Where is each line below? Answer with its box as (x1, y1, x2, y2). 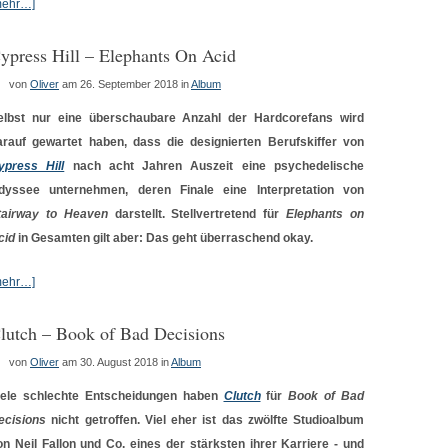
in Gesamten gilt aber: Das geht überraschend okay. (15, 231, 313, 245)
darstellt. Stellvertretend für (107, 207, 287, 221)
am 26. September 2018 (62, 78, 178, 90)
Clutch (223, 389, 261, 403)
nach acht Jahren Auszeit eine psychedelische (64, 159, 365, 173)
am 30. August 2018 (62, 356, 158, 368)
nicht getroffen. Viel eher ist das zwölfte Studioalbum (46, 413, 364, 427)
